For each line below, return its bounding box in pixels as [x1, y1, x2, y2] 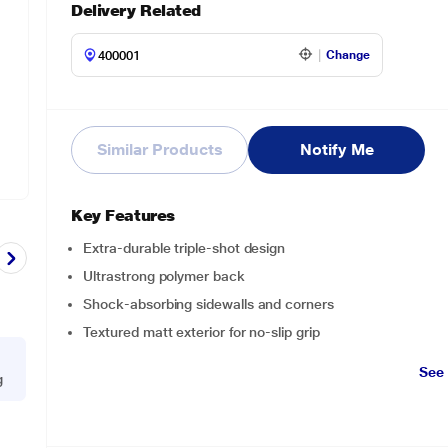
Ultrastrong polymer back [83, 268, 245, 284]
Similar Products [97, 140, 223, 159]
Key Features [71, 206, 175, 225]
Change [326, 48, 371, 62]
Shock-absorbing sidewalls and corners [83, 296, 334, 312]
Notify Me [300, 140, 374, 159]
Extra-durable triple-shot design [83, 240, 286, 256]
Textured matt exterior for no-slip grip [83, 324, 320, 340]
